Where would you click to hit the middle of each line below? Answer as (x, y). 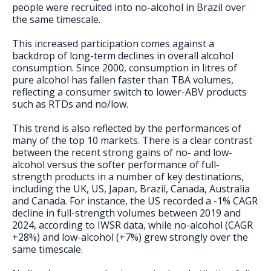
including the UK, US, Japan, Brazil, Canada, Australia (131, 189)
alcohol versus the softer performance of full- (116, 165)
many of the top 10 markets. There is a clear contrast (132, 140)
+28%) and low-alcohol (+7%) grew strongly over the (130, 237)
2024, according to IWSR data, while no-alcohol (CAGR (132, 225)
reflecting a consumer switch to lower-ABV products (129, 92)
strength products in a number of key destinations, (128, 177)
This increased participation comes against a (113, 44)
